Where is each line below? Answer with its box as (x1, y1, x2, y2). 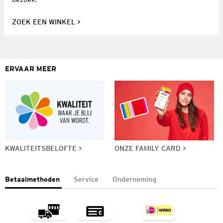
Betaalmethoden (5, 175, 60, 183)
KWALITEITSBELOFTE (5, 144, 77, 152)
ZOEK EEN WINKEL (12, 17, 75, 26)
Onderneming (112, 175, 156, 183)
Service (74, 175, 99, 183)
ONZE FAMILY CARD (114, 144, 181, 152)
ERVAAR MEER (5, 64, 56, 73)
